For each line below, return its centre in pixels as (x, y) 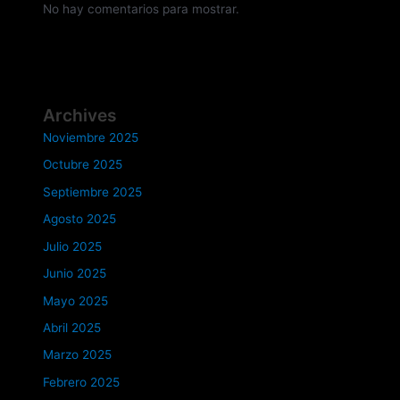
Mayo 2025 (76, 300)
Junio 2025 (75, 274)
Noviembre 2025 (91, 138)
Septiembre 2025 (93, 192)
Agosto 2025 (80, 219)
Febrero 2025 (82, 382)
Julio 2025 (73, 246)
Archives (80, 116)
